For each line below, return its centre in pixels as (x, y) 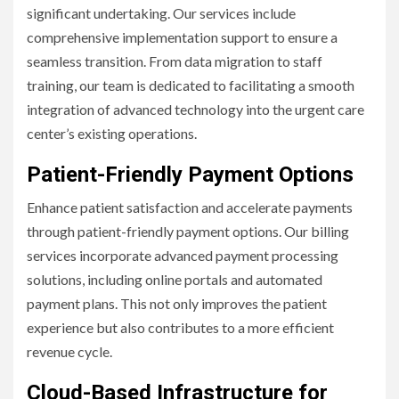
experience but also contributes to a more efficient (180, 327)
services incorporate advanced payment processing (183, 255)
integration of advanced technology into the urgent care (195, 109)
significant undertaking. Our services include (161, 12)
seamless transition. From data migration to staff (175, 61)
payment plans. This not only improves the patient (177, 303)
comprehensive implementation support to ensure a (182, 37)
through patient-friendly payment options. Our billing (188, 231)
